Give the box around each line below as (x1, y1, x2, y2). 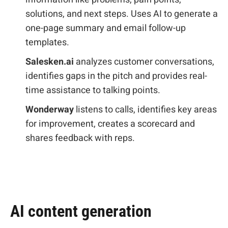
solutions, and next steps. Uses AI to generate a (25, 7, 218, 21)
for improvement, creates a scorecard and (25, 117, 195, 131)
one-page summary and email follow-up (25, 21, 186, 35)
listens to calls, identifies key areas (74, 103, 217, 117)
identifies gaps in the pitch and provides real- (25, 69, 207, 83)
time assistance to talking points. (25, 83, 160, 97)
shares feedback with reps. (25, 131, 135, 145)
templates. (25, 36, 69, 49)
